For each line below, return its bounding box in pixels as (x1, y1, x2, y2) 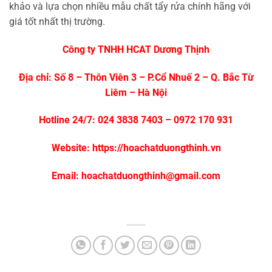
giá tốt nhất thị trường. (9, 15, 105, 27)
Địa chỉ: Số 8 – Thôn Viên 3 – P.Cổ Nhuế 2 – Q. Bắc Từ (18, 71, 254, 83)
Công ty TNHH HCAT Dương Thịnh (63, 43, 209, 55)
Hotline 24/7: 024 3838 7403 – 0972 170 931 (39, 114, 233, 126)
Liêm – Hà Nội (105, 86, 167, 98)
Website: (51, 142, 92, 154)
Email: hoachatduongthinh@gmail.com (52, 169, 220, 182)
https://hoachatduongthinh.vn (92, 142, 221, 154)
